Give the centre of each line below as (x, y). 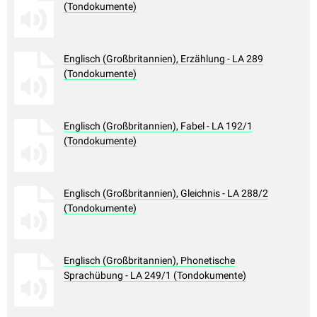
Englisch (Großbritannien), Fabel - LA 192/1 (158, 126)
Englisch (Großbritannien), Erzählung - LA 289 (163, 59)
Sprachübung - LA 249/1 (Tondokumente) (155, 276)
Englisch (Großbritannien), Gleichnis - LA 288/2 (166, 194)
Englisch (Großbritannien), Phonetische (149, 261)
